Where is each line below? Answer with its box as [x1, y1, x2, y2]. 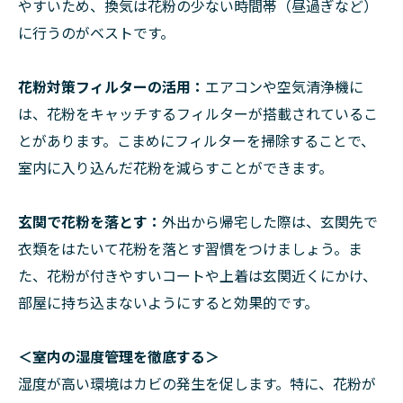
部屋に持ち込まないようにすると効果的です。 [18, 291, 318, 313]
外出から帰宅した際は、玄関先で [162, 210, 378, 232]
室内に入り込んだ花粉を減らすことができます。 [18, 157, 333, 178]
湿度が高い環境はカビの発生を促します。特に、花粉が [18, 372, 376, 394]
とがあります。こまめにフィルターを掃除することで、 [18, 130, 375, 151]
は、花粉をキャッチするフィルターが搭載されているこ [18, 103, 378, 124]
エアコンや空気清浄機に [205, 76, 363, 97]
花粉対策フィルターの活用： [18, 76, 205, 97]
